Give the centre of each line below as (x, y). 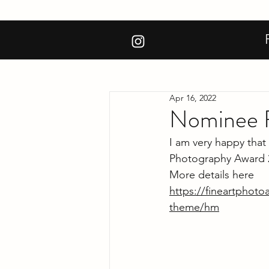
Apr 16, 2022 (193, 98)
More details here (212, 175)
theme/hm (194, 207)
